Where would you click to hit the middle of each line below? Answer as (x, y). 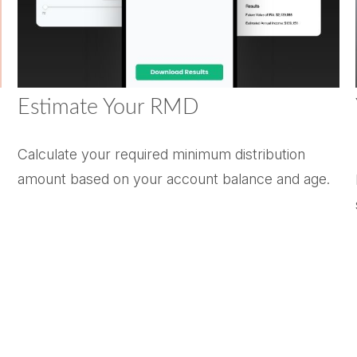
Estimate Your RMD (109, 107)
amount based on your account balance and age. (174, 178)
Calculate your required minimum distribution (162, 154)
